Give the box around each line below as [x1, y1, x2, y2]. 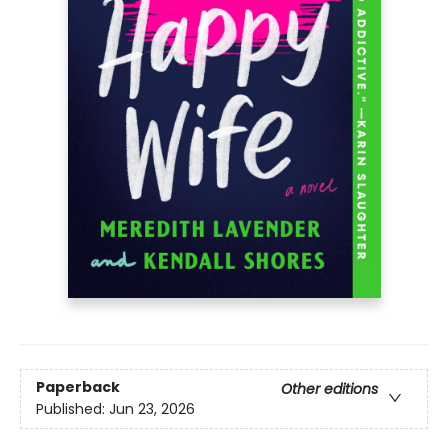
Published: [36, 399, 109, 420]
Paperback [36, 377, 120, 398]
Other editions [281, 379, 378, 400]
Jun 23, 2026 [109, 399, 195, 420]
